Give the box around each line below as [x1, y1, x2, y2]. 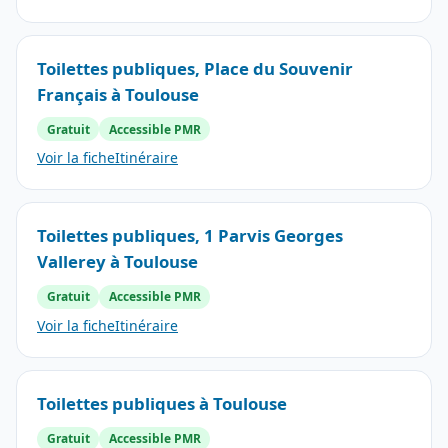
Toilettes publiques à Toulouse [37, 392, 287, 416]
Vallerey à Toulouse [37, 250, 198, 274]
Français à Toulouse [37, 82, 199, 106]
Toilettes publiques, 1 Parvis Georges [37, 224, 343, 248]
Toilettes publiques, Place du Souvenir [37, 56, 353, 80]
